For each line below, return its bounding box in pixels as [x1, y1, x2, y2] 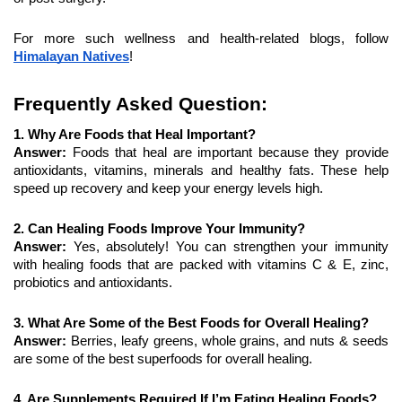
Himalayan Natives [13, 49, 129, 65]
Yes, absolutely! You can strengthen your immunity [73, 240, 389, 255]
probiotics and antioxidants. [13, 275, 172, 291]
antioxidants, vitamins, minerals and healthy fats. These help [13, 163, 389, 179]
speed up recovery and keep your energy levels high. [13, 181, 323, 197]
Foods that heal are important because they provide [72, 145, 389, 161]
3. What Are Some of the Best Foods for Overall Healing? [13, 316, 369, 331]
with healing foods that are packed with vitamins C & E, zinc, [13, 258, 389, 273]
